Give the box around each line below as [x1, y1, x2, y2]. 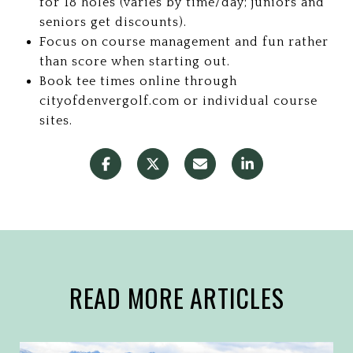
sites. [39, 113, 72, 128]
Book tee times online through [39, 74, 237, 88]
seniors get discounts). [39, 15, 187, 29]
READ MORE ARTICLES [69, 279, 284, 316]
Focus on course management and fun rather [39, 35, 329, 49]
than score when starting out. [39, 54, 230, 69]
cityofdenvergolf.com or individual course [39, 94, 318, 108]
